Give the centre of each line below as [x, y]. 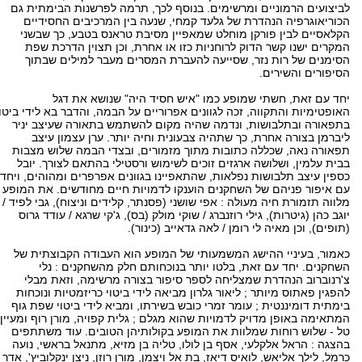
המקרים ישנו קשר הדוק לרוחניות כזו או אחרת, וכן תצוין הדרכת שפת [187, 47]
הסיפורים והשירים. [305, 73]
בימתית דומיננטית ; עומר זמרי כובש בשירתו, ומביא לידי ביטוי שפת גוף [181, 305]
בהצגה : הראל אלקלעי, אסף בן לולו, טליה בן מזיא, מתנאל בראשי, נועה [181, 344]
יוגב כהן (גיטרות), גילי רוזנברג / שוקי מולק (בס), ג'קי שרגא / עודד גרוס [184, 215]
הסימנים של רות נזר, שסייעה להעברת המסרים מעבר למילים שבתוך [187, 60]
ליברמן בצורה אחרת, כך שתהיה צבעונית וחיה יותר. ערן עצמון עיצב [191, 137]
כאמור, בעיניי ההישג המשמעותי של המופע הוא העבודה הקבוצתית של [182, 254]
